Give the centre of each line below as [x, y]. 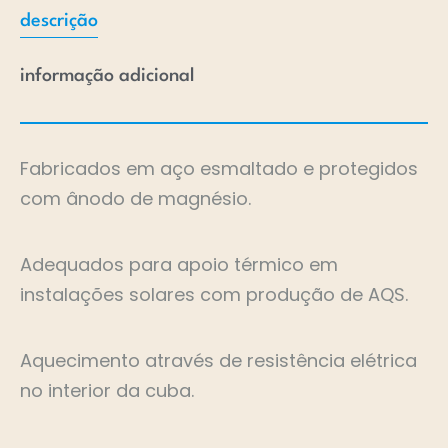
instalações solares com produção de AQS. [214, 295]
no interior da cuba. [107, 391]
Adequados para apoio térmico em [179, 265]
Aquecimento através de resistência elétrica [218, 361]
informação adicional [107, 76]
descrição [59, 21]
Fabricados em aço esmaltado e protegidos [219, 169]
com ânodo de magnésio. [135, 199]
